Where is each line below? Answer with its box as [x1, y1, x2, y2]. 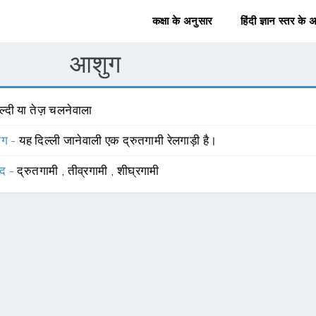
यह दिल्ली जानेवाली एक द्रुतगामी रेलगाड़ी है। [19, 133, 217, 147]
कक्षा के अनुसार [152, 15, 213, 28]
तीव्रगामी [67, 164, 111, 178]
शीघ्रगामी [116, 164, 159, 178]
